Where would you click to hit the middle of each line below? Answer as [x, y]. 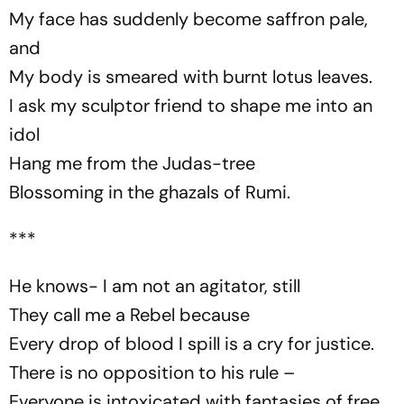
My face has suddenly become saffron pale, [188, 19]
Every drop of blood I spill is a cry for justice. [192, 344]
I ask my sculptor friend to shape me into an [191, 106]
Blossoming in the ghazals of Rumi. [150, 192]
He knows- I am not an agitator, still [155, 286]
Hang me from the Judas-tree [132, 163]
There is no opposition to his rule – [152, 372]
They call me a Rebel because [129, 315]
